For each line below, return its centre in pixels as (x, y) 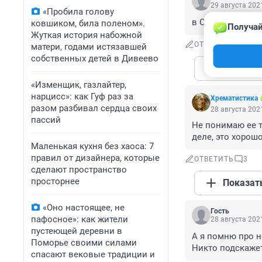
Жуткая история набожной (87, 35)
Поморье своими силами (84, 243)
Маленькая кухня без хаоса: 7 (92, 146)
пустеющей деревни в (77, 231)
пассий (46, 120)
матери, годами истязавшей (89, 47)
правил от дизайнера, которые (95, 158)
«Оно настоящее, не (84, 208)
